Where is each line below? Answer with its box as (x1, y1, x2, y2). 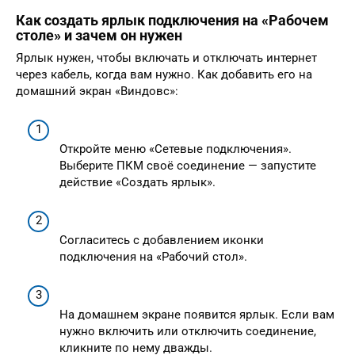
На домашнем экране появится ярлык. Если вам (59, 307, 334, 323)
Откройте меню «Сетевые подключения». (59, 142, 292, 157)
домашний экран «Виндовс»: (16, 83, 178, 98)
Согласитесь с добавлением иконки (59, 233, 264, 248)
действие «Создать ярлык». (59, 175, 216, 190)
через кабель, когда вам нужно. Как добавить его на (16, 67, 312, 82)
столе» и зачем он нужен (16, 26, 182, 44)
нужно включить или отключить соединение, (59, 324, 316, 339)
